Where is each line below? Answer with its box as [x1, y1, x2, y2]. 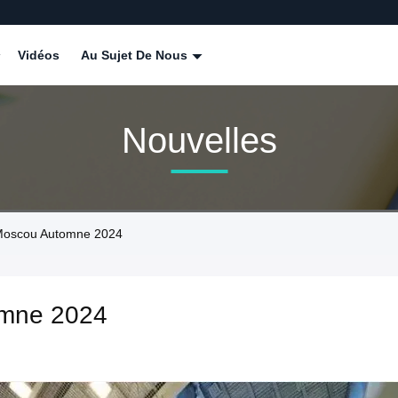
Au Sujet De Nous [81, 48, 191, 62]
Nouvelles [121, 120, 277, 160]
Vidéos [18, 48, 60, 62]
